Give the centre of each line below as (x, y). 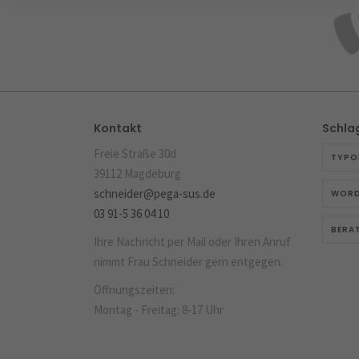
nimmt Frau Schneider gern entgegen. (188, 262)
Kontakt (118, 129)
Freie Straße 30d (135, 154)
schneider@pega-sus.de (155, 194)
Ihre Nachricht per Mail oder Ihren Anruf (192, 242)
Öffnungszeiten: (134, 290)
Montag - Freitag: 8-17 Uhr (159, 310)
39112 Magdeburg (137, 174)
